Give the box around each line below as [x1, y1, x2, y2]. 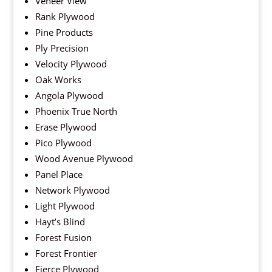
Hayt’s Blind [35, 216, 85, 228]
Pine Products [35, 26, 93, 39]
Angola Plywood [35, 89, 103, 102]
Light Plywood [35, 200, 95, 212]
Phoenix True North [35, 105, 117, 118]
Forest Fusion [35, 231, 92, 244]
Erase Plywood [35, 121, 97, 134]
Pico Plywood [35, 137, 92, 149]
